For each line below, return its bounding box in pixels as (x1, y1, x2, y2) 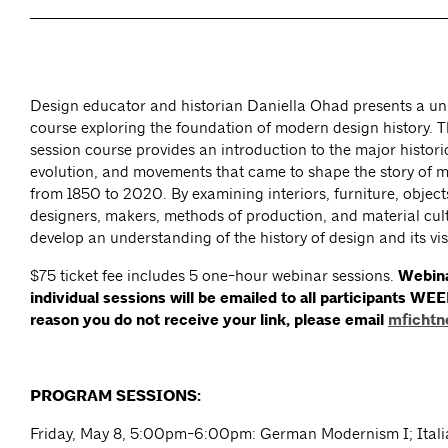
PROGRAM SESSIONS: (30, 386, 201, 407)
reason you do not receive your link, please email (30, 310, 388, 331)
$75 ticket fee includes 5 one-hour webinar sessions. (30, 266, 398, 286)
